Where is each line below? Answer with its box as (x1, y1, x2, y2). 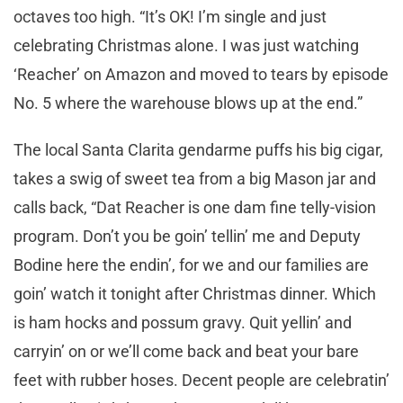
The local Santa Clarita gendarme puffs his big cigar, (13, 140, 383, 160)
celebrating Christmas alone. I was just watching (13, 36, 359, 56)
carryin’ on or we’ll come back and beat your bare (13, 342, 359, 362)
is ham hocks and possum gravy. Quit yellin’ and (13, 313, 352, 333)
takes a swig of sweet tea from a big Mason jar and (13, 169, 376, 189)
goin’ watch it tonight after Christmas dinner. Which (13, 284, 376, 304)
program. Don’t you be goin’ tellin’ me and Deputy (13, 227, 361, 246)
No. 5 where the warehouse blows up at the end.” (13, 94, 366, 113)
